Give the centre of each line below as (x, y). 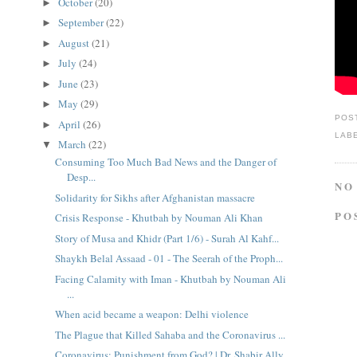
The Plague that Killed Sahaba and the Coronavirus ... (170, 334)
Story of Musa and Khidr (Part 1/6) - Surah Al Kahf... (167, 238)
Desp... (81, 177)
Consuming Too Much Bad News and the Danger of (165, 162)
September (82, 22)
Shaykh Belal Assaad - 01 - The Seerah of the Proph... (169, 259)
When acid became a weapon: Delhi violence (151, 314)
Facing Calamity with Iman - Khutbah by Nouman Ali (170, 279)
